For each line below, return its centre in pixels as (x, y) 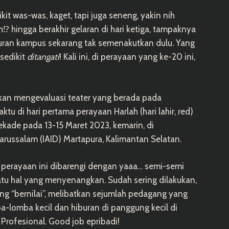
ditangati (43, 56)
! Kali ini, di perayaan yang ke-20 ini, (127, 56)
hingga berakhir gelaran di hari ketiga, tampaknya (102, 29)
